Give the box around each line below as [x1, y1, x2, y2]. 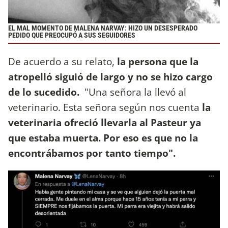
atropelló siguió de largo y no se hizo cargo [8, 69, 213, 83]
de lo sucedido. [8, 84, 79, 99]
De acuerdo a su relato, [8, 54, 117, 68]
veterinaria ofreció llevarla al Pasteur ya [8, 115, 201, 129]
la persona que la [117, 54, 198, 68]
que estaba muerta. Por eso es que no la [8, 130, 198, 145]
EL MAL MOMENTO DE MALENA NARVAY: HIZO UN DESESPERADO [8, 24, 197, 33]
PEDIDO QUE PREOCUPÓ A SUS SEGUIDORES [8, 31, 137, 40]
